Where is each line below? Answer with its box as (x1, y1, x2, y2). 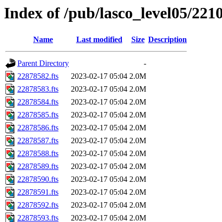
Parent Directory (17, 59, 69, 68)
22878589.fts (17, 162, 58, 171)
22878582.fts (17, 72, 58, 81)
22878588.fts (17, 149, 58, 158)
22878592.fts (17, 201, 58, 210)
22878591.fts (17, 188, 58, 197)
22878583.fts (17, 85, 58, 94)
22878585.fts (17, 111, 58, 119)
